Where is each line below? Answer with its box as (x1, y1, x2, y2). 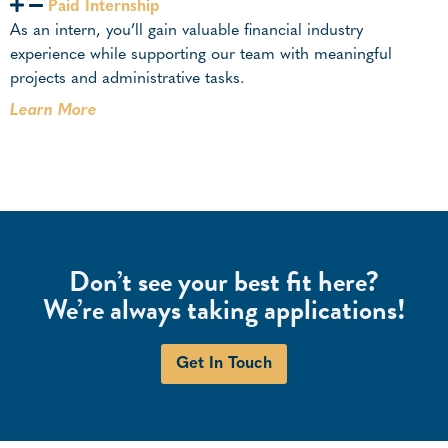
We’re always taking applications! (42, 289, 406, 331)
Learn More (10, 103, 97, 120)
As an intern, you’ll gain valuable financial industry (10, 23, 363, 40)
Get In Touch (176, 356, 272, 373)
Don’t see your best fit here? (69, 261, 379, 303)
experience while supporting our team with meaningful (10, 47, 392, 64)
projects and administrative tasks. (10, 71, 244, 88)
